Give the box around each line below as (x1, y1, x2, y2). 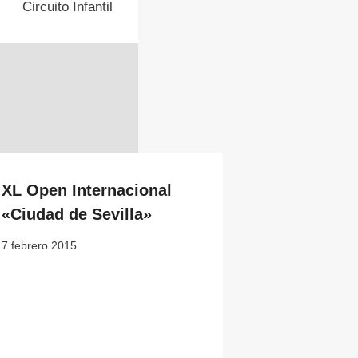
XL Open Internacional (2, 181, 173, 199)
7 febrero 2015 (2, 239, 78, 252)
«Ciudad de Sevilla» (2, 205, 153, 223)
